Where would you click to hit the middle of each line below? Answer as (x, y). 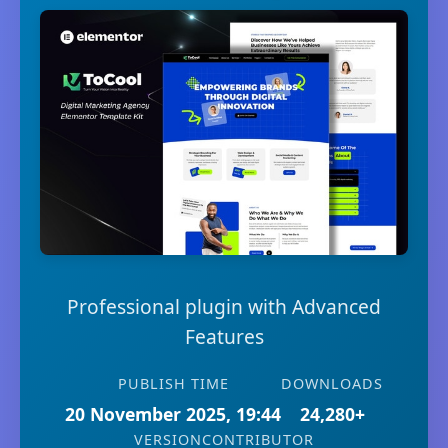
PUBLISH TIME (173, 384)
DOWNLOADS (332, 384)
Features (224, 337)
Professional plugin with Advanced (224, 307)
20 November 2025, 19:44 (173, 414)
